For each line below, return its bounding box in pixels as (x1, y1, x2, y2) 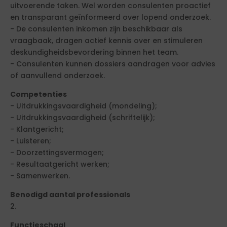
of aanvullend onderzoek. (10, 70, 105, 81)
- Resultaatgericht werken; (10, 159, 109, 169)
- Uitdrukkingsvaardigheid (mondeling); (10, 101, 157, 111)
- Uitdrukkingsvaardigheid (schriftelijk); (10, 112, 155, 123)
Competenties (10, 89, 67, 99)
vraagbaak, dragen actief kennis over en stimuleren (10, 35, 203, 46)
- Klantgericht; (10, 124, 64, 134)
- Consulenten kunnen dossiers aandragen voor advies (10, 59, 215, 69)
